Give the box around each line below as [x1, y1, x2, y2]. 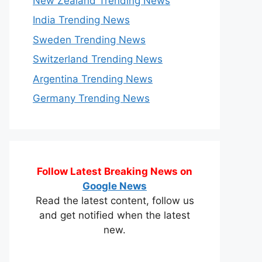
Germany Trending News [33, 92, 150, 104]
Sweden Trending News [33, 33, 146, 46]
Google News [82, 180, 147, 192]
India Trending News [33, 14, 130, 26]
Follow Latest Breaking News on [37, 166, 192, 177]
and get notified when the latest [39, 209, 190, 221]
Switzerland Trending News [33, 53, 163, 65]
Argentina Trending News [33, 73, 153, 85]
